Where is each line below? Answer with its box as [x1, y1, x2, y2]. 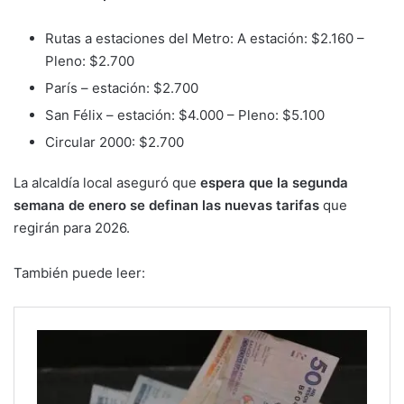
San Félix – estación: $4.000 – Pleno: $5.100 [45, 106, 325, 124]
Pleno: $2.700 [45, 51, 134, 69]
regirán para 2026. [14, 218, 130, 236]
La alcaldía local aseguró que [14, 173, 197, 191]
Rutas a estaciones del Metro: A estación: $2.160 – [45, 29, 364, 47]
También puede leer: [14, 263, 145, 281]
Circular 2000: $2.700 [45, 133, 184, 151]
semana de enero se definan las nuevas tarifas [14, 196, 319, 214]
